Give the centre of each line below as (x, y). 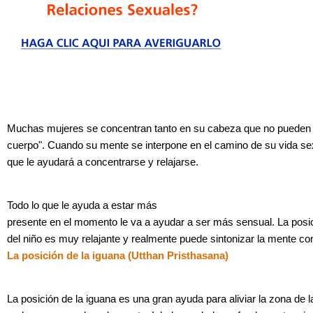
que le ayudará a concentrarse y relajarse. (103, 162)
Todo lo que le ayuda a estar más (82, 205)
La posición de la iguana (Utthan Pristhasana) (118, 255)
